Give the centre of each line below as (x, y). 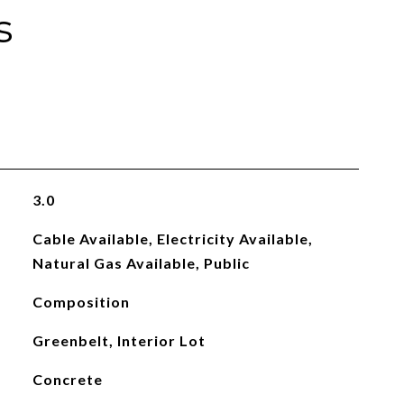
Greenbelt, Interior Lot (119, 340)
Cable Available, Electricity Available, (172, 239)
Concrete (67, 379)
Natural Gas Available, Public (141, 263)
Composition (81, 302)
